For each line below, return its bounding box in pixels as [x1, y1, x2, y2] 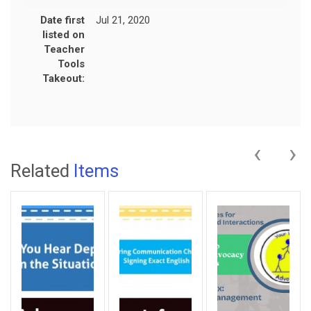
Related [10, 160, 74, 181]
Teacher [44, 42, 85, 56]
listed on [42, 28, 85, 41]
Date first [40, 13, 85, 26]
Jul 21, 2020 [96, 13, 150, 26]
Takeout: [42, 72, 85, 85]
